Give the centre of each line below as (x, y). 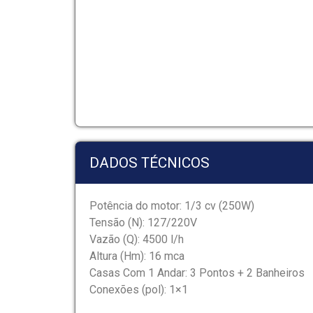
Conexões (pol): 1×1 (139, 289)
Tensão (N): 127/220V (143, 222)
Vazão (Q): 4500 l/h (137, 239)
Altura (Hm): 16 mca (137, 256)
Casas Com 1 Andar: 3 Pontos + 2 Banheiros (197, 272)
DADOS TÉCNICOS (150, 162)
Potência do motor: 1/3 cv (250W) (172, 205)
